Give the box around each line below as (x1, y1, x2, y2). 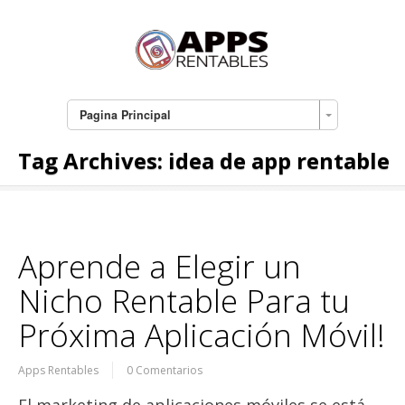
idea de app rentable (168, 146, 390, 176)
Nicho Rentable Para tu (18, 279, 350, 323)
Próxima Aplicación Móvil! (18, 314, 385, 357)
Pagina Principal (79, 107, 171, 124)
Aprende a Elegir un (18, 245, 301, 288)
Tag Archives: (18, 146, 168, 176)
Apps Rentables (18, 363, 99, 379)
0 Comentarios (127, 363, 202, 379)
